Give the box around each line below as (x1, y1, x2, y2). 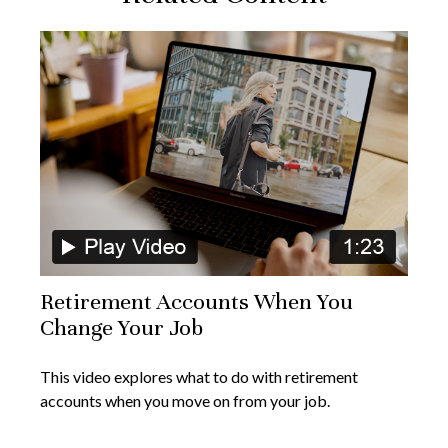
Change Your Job (40, 313, 203, 341)
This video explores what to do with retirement (40, 366, 358, 386)
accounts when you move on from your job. (40, 390, 330, 410)
